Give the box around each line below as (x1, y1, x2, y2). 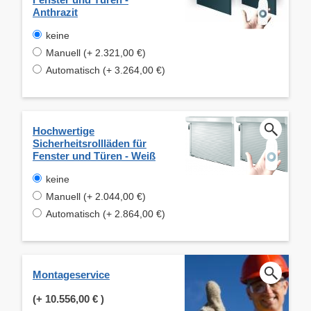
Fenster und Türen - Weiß (33, 149, 155, 162)
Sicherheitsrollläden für (33, 137, 146, 149)
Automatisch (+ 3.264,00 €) (46, 64, 165, 76)
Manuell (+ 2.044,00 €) (46, 190, 146, 202)
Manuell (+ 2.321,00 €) (46, 47, 146, 58)
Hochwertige (33, 124, 94, 137)
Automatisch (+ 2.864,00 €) (46, 208, 165, 219)
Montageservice (33, 268, 110, 280)
